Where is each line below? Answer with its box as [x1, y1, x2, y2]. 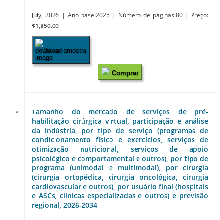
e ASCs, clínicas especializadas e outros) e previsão [32, 191, 208, 200]
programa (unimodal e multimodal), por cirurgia [32, 163, 208, 172]
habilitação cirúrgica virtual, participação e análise [32, 116, 208, 126]
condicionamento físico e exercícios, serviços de [32, 135, 208, 144]
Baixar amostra [43, 46, 86, 54]
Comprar [112, 69, 138, 77]
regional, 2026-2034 [32, 200, 97, 210]
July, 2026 [32, 11, 59, 19]
